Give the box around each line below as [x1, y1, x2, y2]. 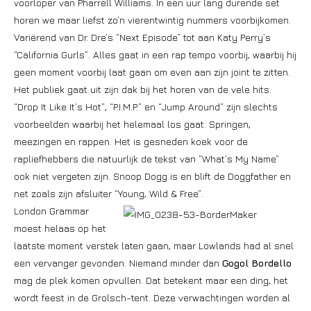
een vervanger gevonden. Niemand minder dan [14, 257, 222, 269]
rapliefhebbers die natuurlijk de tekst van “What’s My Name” [14, 153, 279, 165]
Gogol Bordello [222, 257, 292, 269]
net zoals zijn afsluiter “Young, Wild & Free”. [14, 187, 203, 199]
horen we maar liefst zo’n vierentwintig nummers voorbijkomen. [14, 14, 291, 26]
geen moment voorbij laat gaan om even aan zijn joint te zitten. [14, 66, 290, 78]
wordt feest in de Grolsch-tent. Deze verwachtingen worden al [14, 292, 290, 303]
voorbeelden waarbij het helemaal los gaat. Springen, [14, 118, 251, 130]
